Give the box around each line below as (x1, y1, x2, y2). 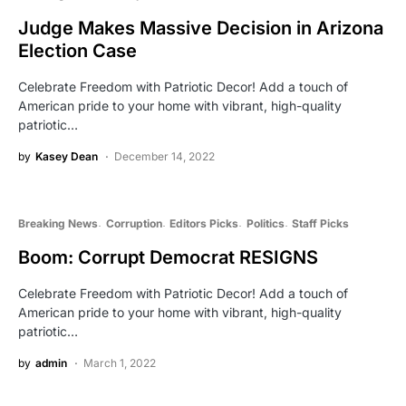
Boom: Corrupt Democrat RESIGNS (18, 246, 318, 268)
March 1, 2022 (83, 355, 156, 370)
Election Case (18, 39, 137, 62)
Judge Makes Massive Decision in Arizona (18, 16, 383, 39)
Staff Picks (292, 216, 349, 230)
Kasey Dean (35, 149, 98, 163)
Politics (246, 216, 285, 230)
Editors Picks (169, 216, 238, 230)
